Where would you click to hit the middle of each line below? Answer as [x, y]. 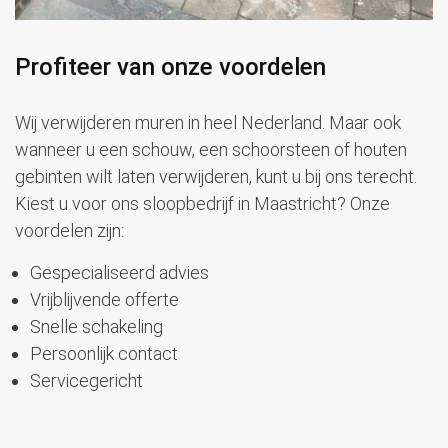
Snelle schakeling [96, 327]
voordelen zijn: [69, 231]
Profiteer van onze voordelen [170, 67]
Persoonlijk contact [104, 354]
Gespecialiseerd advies [119, 273]
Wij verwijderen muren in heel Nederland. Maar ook [208, 123]
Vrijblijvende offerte [104, 300]
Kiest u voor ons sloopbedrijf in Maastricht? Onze [202, 204]
